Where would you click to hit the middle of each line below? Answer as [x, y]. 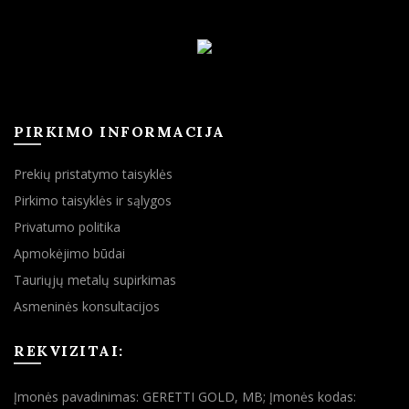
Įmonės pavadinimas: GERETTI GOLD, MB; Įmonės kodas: [185, 396]
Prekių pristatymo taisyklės [93, 173]
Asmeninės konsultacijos [87, 306]
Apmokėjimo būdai [69, 253]
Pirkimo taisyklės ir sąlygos [93, 200]
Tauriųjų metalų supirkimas [95, 279]
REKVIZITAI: [69, 350]
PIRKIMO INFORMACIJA [120, 131]
